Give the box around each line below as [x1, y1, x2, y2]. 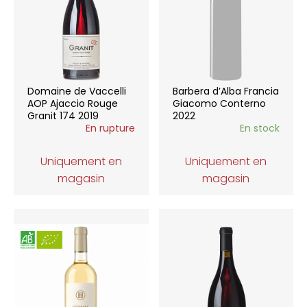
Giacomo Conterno [172, 97, 266, 110]
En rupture [85, 121, 135, 135]
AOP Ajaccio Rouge [27, 97, 118, 110]
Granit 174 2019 [27, 109, 99, 123]
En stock [240, 121, 280, 135]
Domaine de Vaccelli [27, 84, 126, 98]
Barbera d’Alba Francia [172, 84, 279, 98]
